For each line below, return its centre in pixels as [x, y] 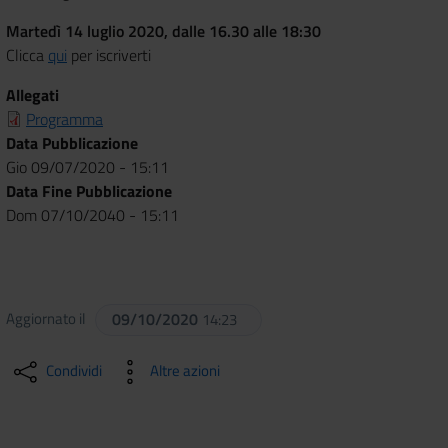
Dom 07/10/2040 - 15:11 [92, 214]
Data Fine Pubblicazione [89, 190]
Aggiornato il [48, 318]
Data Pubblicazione [72, 142]
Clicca [27, 54]
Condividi [74, 370]
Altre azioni [185, 370]
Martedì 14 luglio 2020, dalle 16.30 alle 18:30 [163, 30]
